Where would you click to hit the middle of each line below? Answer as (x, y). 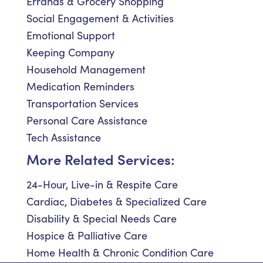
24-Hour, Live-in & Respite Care (102, 185)
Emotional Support (71, 36)
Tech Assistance (64, 138)
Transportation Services (82, 104)
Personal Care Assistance (87, 121)
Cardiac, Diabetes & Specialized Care (117, 202)
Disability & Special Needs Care (102, 219)
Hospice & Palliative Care (87, 236)
